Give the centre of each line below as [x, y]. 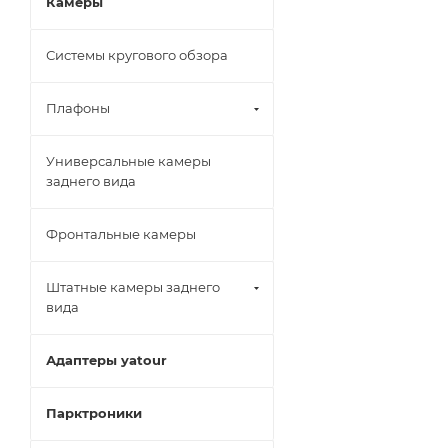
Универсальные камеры [128, 161]
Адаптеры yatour [106, 360]
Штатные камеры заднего [133, 287]
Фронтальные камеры [121, 234]
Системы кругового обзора [137, 55]
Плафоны [78, 108]
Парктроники [94, 413]
